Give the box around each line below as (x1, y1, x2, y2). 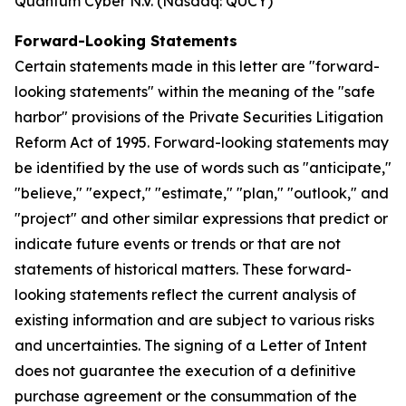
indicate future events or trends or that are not (14, 235, 341, 253)
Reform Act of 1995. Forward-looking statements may (14, 133, 389, 151)
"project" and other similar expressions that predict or (14, 209, 388, 227)
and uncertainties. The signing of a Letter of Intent (14, 336, 367, 354)
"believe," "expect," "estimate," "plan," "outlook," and (14, 184, 389, 202)
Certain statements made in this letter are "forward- (14, 57, 380, 75)
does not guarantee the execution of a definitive (14, 362, 356, 380)
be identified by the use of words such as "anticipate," (14, 159, 391, 177)
